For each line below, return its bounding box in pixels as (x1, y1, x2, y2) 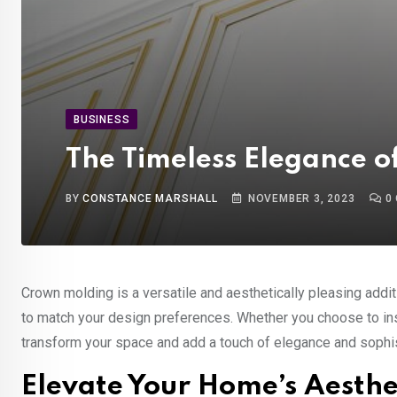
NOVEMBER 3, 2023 (247, 192, 355, 205)
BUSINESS (74, 113, 130, 126)
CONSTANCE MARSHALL (82, 192, 218, 205)
